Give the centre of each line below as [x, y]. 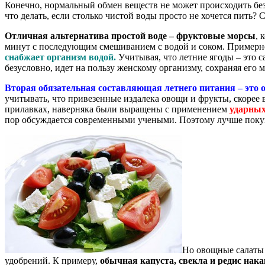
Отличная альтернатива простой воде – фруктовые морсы [130, 35]
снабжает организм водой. [60, 57]
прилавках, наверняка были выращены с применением [117, 109]
